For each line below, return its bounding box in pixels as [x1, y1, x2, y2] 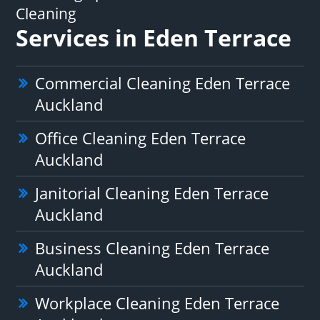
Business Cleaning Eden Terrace [35, 236, 270, 259]
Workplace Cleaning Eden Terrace [35, 291, 280, 314]
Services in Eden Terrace [16, 21, 292, 53]
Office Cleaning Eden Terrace [35, 126, 246, 149]
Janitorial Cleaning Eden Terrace [35, 181, 269, 204]
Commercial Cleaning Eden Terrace [35, 71, 291, 94]
